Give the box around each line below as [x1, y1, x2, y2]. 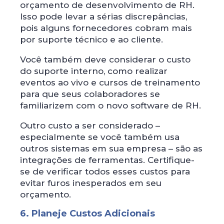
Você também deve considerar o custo [20, 54, 190, 64]
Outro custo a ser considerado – [20, 120, 160, 130]
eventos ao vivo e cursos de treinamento [20, 77, 200, 87]
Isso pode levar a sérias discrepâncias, [20, 11, 187, 21]
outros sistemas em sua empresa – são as [20, 143, 202, 153]
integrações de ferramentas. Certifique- [20, 154, 194, 165]
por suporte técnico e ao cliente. [20, 34, 163, 44]
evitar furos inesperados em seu [20, 177, 161, 188]
